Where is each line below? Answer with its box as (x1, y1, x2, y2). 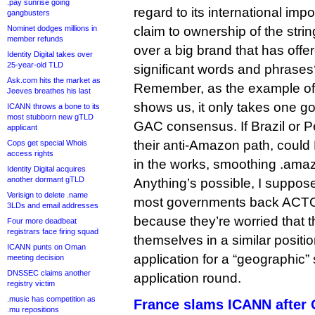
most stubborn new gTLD (7, 112, 94, 121)
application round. (134, 271, 241, 285)
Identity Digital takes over (7, 50, 93, 58)
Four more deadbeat (7, 217, 77, 225)
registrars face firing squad (7, 227, 98, 236)
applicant (7, 123, 37, 131)
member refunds (7, 34, 63, 43)
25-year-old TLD (7, 60, 63, 69)
